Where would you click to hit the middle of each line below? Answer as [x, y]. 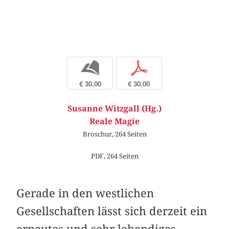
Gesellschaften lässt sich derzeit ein [112, 211]
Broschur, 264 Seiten [114, 134]
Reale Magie [114, 121]
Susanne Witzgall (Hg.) [114, 108]
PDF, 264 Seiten [114, 156]
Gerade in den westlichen [85, 193]
